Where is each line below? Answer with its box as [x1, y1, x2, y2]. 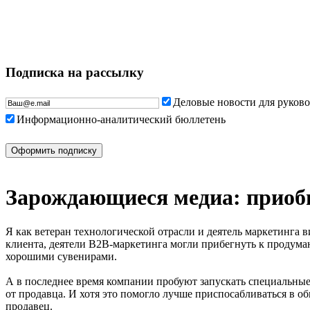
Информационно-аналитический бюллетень [17, 113, 226, 125]
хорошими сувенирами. [6, 250, 117, 262]
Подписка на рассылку [6, 64, 144, 80]
